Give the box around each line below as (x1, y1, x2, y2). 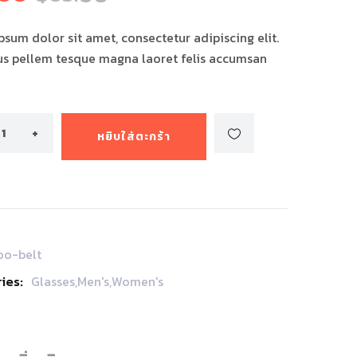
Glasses (31, 272, 75, 291)
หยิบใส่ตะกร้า (97, 128, 171, 145)
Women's (112, 272, 163, 291)
